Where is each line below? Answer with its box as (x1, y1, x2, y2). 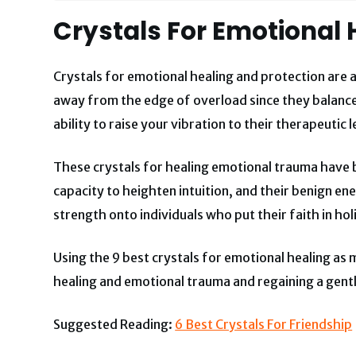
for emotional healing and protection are (105, 68, 348, 85)
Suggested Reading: (53, 316, 176, 333)
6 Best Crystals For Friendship (175, 316, 353, 333)
